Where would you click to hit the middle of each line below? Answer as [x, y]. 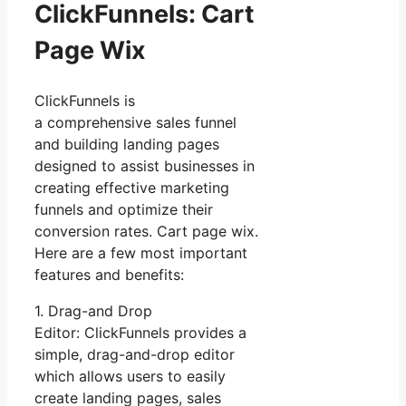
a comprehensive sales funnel [135, 122]
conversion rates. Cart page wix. [149, 231]
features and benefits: [109, 274]
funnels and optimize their [124, 209]
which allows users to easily [130, 376]
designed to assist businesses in [145, 165]
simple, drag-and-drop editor [135, 354]
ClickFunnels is [85, 100]
